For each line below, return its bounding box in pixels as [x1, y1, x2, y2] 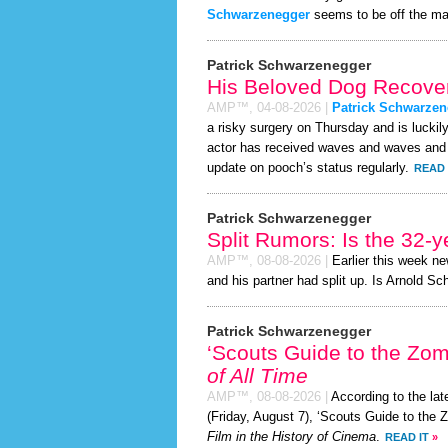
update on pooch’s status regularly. [207, 161, 409, 175]
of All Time [207, 364, 308, 387]
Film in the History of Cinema [207, 430, 376, 444]
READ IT [385, 431, 429, 443]
